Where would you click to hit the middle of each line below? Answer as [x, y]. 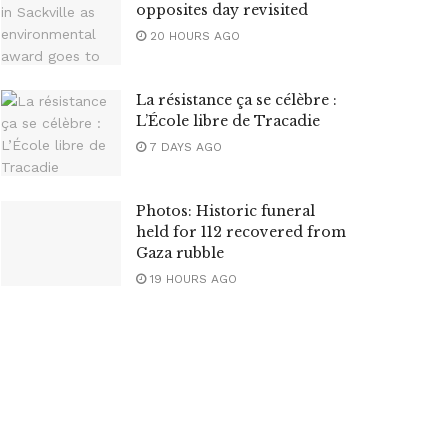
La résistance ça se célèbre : [236, 99]
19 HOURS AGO [191, 278]
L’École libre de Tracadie [228, 120]
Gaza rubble [180, 252]
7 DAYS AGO [184, 146]
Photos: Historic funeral [225, 210]
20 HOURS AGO [193, 36]
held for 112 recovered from [241, 231]
